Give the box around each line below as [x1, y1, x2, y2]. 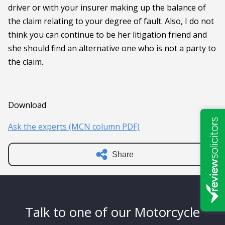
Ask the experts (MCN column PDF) [8, 121, 140, 132]
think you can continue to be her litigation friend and [8, 29, 207, 40]
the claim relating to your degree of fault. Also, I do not [8, 15, 214, 27]
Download [8, 99, 46, 110]
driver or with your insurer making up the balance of [8, 2, 206, 13]
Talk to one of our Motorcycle [25, 203, 200, 221]
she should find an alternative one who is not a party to [8, 42, 216, 54]
